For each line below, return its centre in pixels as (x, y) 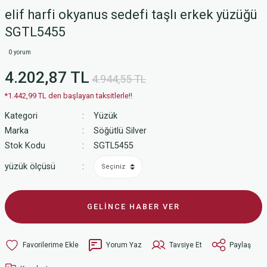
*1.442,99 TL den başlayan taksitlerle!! (69, 96)
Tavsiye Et (186, 245)
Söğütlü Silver (120, 131)
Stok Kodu (25, 146)
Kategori (21, 116)
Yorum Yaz (124, 245)
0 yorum (20, 52)
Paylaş (240, 245)
